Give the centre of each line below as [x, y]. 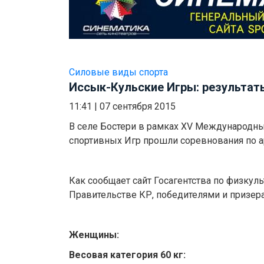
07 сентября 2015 [138, 107]
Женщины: [94, 235]
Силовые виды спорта [118, 72]
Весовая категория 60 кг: [127, 255]
